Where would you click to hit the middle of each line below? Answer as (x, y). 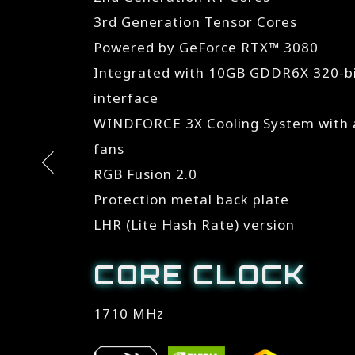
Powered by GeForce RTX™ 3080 (206, 47)
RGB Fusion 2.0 (146, 174)
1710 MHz (129, 313)
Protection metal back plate (192, 199)
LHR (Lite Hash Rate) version (195, 225)
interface (126, 98)
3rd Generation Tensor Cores (196, 22)
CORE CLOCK (200, 275)
